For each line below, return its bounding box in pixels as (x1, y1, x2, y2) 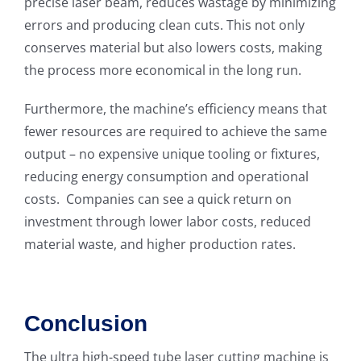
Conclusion (23, 310, 147, 336)
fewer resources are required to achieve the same (23, 122, 327, 140)
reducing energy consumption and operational (23, 167, 309, 185)
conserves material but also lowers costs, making (23, 38, 322, 56)
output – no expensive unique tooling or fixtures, (23, 144, 320, 163)
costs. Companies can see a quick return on (23, 189, 292, 208)
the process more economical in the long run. (23, 60, 301, 79)
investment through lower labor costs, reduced (23, 212, 311, 230)
